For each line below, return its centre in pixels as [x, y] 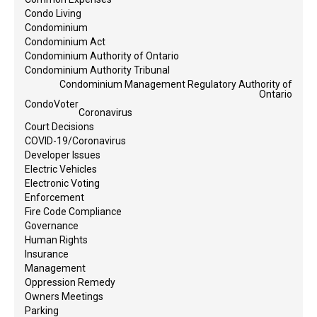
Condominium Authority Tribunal [97, 70]
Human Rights [56, 240]
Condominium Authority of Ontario [102, 56]
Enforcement [54, 197]
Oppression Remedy [70, 282]
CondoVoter [52, 104]
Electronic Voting [62, 183]
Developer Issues [63, 155]
